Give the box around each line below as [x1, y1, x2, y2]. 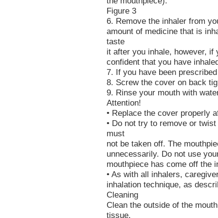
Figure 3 [107, 6, 136, 16]
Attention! [107, 98, 141, 108]
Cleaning [107, 190, 138, 200]
